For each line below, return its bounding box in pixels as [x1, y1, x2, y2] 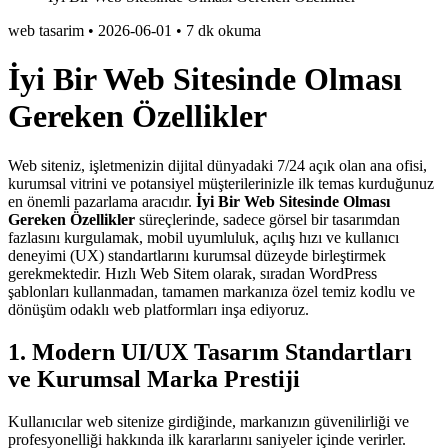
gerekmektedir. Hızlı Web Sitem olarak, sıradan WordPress [8, 264, 377, 282]
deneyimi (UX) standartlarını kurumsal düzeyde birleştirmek [8, 246, 386, 264]
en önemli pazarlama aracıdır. [8, 192, 196, 210]
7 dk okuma [186, 22, 261, 39]
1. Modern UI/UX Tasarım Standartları [8, 338, 412, 365]
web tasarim [8, 22, 88, 39]
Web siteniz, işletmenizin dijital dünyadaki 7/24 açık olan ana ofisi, [8, 156, 427, 174]
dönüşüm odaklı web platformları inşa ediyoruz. [8, 300, 309, 318]
